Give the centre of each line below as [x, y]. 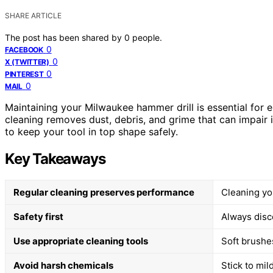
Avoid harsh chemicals [63, 265]
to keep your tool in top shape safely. [91, 131]
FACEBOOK [24, 49]
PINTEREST [24, 74]
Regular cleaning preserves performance [104, 192]
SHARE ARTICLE [33, 15]
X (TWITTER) [27, 62]
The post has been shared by [65, 37]
